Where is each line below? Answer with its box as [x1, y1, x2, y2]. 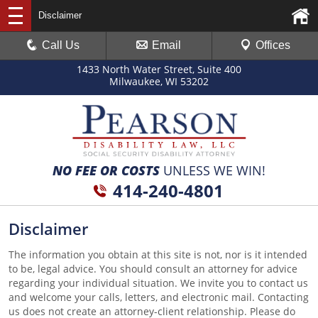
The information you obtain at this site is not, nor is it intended [9, 247, 307, 261]
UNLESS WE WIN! [160, 161, 265, 179]
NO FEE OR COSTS [53, 161, 160, 179]
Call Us [42, 39, 80, 51]
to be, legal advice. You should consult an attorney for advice [9, 261, 297, 275]
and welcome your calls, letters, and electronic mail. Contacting [9, 290, 309, 304]
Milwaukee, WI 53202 [109, 75, 209, 88]
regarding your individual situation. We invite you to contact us [9, 275, 308, 290]
